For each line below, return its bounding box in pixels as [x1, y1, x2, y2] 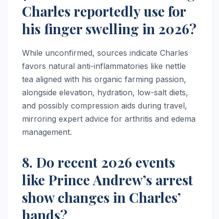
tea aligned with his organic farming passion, [22, 74, 186, 85]
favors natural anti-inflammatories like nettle [22, 61, 186, 71]
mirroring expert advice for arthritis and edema [22, 114, 196, 124]
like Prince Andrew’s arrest [22, 171, 193, 189]
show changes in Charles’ [22, 188, 180, 207]
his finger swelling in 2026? [22, 20, 197, 38]
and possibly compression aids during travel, [22, 101, 187, 111]
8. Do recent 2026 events [22, 153, 175, 172]
